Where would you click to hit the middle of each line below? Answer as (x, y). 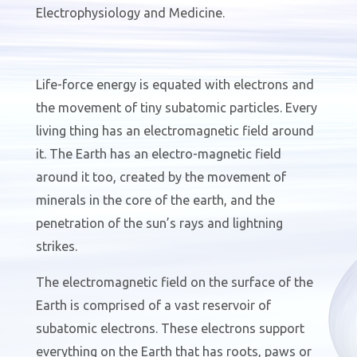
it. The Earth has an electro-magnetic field (158, 154)
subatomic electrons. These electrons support (170, 329)
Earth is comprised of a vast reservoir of (153, 306)
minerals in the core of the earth (129, 200)
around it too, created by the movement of (161, 177)
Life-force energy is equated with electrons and (175, 85)
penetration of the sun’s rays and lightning (159, 224)
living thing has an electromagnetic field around (175, 131)
